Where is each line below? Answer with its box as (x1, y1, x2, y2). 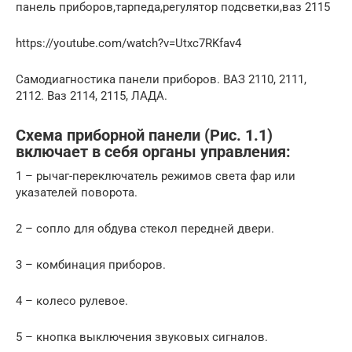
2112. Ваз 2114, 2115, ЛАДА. (16, 89, 167, 104)
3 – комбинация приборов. (16, 258, 166, 273)
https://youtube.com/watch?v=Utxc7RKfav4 (16, 36, 241, 51)
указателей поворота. (16, 185, 137, 200)
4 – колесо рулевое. (16, 294, 128, 309)
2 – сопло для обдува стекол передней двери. (16, 222, 274, 236)
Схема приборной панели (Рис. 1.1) (16, 126, 273, 145)
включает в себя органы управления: (16, 143, 291, 162)
